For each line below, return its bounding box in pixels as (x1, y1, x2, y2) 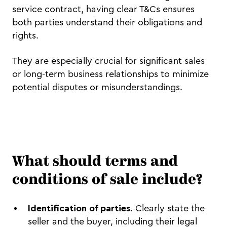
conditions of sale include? (12, 173, 202, 188)
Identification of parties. (28, 204, 135, 213)
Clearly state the (135, 204, 205, 213)
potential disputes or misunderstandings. (12, 83, 182, 92)
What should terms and (12, 155, 178, 170)
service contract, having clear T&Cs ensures (12, 5, 195, 14)
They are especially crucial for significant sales (12, 56, 205, 66)
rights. (12, 31, 41, 41)
